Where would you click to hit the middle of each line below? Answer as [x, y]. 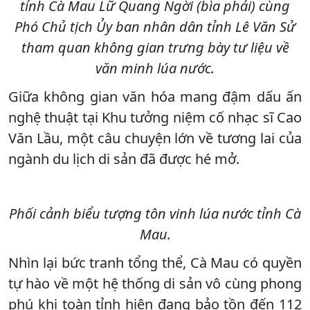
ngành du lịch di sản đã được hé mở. [124, 158]
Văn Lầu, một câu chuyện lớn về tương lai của [155, 138]
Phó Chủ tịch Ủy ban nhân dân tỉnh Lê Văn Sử [155, 26]
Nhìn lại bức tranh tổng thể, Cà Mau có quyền [155, 262]
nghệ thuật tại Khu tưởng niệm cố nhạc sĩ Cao [155, 117]
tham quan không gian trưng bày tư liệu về [155, 47]
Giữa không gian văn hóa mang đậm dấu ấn [155, 96]
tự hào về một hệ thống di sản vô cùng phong [155, 283]
